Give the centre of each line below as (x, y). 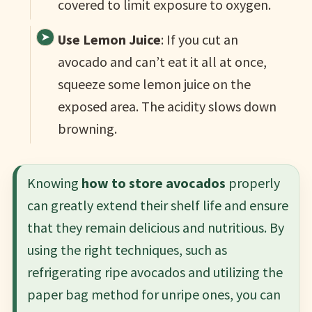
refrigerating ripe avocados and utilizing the (155, 272)
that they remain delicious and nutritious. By (155, 228)
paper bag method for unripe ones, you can (154, 295)
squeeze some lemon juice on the (154, 84)
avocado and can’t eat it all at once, (162, 62)
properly (252, 183)
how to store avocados (153, 183)
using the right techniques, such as (127, 250)
